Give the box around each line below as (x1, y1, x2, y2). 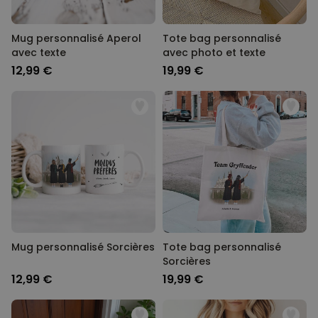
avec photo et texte (163, 45, 265, 60)
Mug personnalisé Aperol (11, 31, 141, 45)
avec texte (11, 45, 66, 60)
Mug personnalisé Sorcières (11, 240, 155, 254)
